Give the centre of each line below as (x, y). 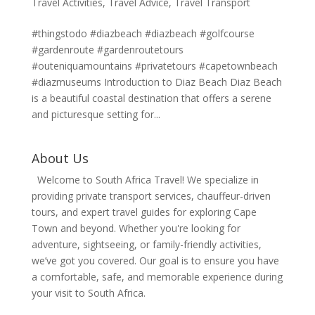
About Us (60, 158)
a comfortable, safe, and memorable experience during (157, 276)
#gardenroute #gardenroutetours (107, 49)
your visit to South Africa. (88, 292)
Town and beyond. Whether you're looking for (136, 228)
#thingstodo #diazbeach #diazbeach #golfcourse (143, 33)
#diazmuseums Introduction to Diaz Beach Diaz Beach (156, 82)
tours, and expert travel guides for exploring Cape (144, 212)
